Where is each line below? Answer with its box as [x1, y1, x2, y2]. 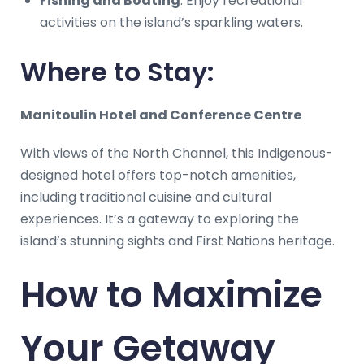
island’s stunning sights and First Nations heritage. [20, 231, 335, 250]
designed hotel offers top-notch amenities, [20, 165, 296, 184]
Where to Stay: [20, 53, 214, 90]
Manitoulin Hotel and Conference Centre [20, 105, 301, 124]
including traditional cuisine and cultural [20, 187, 271, 206]
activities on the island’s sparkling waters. [40, 12, 303, 32]
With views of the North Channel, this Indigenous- [20, 143, 333, 162]
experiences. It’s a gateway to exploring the [20, 209, 299, 228]
